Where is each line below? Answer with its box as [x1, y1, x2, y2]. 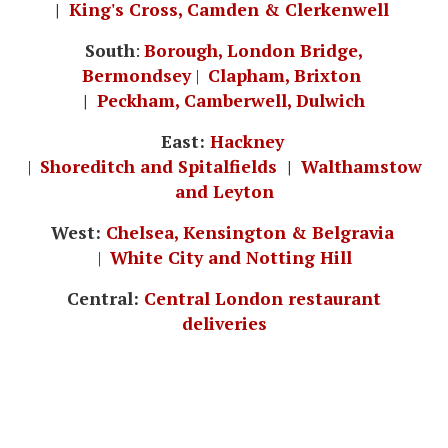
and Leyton [174, 179, 274, 203]
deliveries [181, 311, 267, 335]
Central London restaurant [144, 286, 381, 310]
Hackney [209, 129, 284, 153]
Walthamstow [300, 154, 422, 178]
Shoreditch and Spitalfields [39, 154, 277, 178]
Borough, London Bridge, [144, 38, 363, 62]
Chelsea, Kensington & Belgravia [105, 220, 394, 244]
